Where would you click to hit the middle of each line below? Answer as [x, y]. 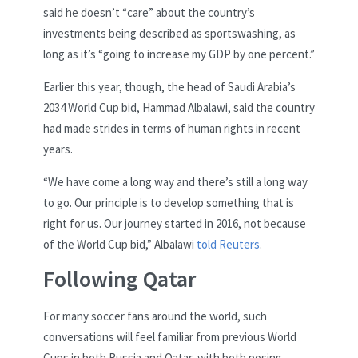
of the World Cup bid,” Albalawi [120, 245]
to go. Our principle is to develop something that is [169, 203]
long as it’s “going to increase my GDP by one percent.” [179, 54]
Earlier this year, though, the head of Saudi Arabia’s [169, 87]
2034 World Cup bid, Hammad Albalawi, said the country [179, 108]
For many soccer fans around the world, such [155, 316]
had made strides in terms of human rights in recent [172, 129]
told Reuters [228, 245]
